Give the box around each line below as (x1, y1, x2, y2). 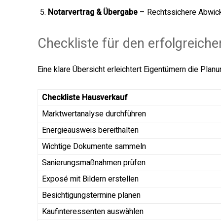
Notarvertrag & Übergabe (48, 6, 138, 19)
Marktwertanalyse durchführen (42, 108, 146, 120)
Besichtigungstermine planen (42, 189, 141, 202)
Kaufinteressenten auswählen (42, 206, 144, 218)
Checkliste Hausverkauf (42, 92, 128, 104)
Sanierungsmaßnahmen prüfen (42, 157, 146, 169)
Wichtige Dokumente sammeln (42, 141, 146, 153)
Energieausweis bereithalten (42, 124, 139, 137)
